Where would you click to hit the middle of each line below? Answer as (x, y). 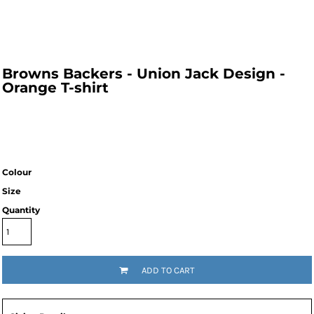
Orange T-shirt (55, 88)
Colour (17, 172)
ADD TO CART (169, 270)
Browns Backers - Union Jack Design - (144, 74)
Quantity (21, 210)
